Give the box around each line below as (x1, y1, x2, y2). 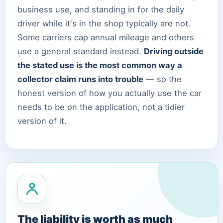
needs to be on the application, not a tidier (17, 102, 185, 112)
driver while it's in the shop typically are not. (17, 18, 191, 28)
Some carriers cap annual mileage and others (17, 32, 194, 42)
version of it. (17, 115, 67, 126)
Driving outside (144, 46, 204, 56)
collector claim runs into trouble (17, 74, 143, 84)
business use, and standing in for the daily (17, 4, 184, 14)
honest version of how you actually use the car (17, 88, 202, 98)
